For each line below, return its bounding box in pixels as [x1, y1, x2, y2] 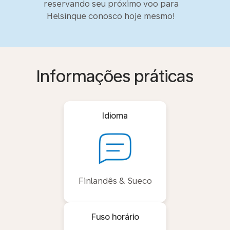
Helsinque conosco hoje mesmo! [47, 11, 175, 21]
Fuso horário [91, 212, 139, 222]
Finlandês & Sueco [78, 176, 152, 186]
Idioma [102, 111, 128, 121]
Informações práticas [36, 67, 194, 86]
